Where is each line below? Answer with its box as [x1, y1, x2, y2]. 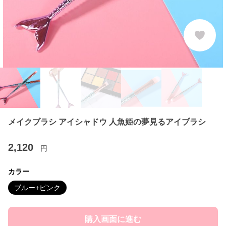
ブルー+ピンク [14, 184, 61, 192]
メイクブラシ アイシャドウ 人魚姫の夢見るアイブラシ [8, 118, 206, 126]
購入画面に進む [85, 215, 141, 223]
